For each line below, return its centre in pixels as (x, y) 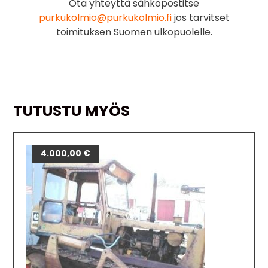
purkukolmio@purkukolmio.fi (105, 17)
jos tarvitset (200, 17)
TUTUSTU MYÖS (72, 111)
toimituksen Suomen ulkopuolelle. (134, 32)
